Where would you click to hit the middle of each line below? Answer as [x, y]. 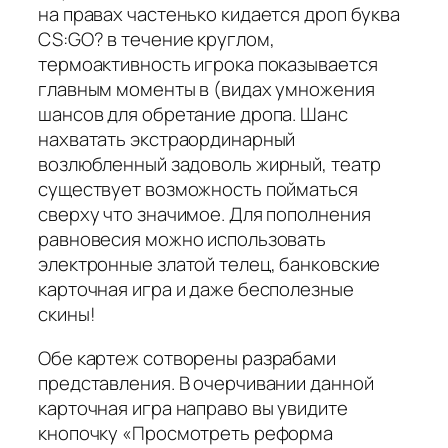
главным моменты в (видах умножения [206, 89]
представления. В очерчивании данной [206, 382]
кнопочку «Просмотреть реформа [186, 432]
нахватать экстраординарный [167, 139]
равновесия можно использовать [182, 239]
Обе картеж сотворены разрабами [187, 357]
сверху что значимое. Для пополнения [204, 214]
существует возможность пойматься [198, 189]
